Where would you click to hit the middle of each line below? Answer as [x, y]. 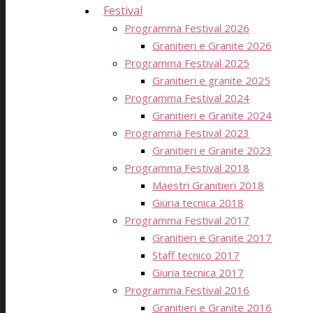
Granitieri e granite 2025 [211, 80]
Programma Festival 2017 [187, 220]
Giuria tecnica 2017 [198, 272]
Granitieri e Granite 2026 [212, 45]
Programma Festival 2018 [187, 168]
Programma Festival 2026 [187, 28]
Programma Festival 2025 [187, 63]
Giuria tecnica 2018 [198, 203]
